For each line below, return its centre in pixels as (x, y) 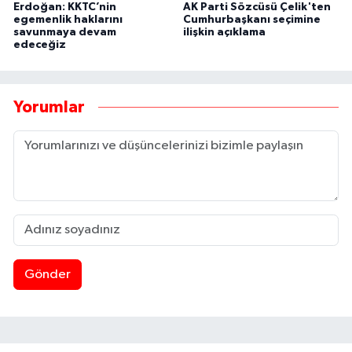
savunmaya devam (65, 32)
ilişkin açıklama (224, 32)
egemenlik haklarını (68, 19)
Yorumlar (49, 108)
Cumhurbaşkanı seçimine (251, 19)
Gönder (47, 274)
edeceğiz (40, 44)
